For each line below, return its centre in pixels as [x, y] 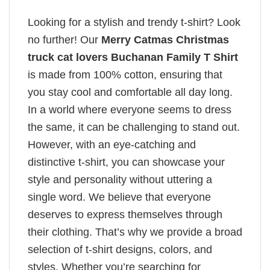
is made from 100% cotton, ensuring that [125, 75]
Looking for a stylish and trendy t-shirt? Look [134, 23]
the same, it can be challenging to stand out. [134, 127]
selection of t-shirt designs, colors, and [120, 250]
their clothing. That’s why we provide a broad [135, 232]
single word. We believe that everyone [119, 197]
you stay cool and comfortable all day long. [130, 93]
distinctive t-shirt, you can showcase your [126, 162]
